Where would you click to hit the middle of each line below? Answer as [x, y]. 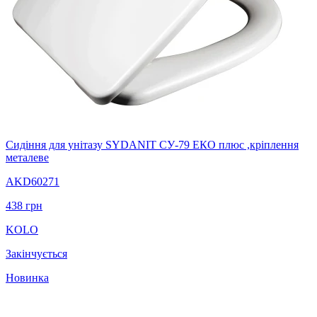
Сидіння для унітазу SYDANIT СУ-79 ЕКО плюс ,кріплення [152, 144]
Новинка [27, 277]
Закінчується [36, 253]
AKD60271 [33, 181]
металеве [27, 157]
